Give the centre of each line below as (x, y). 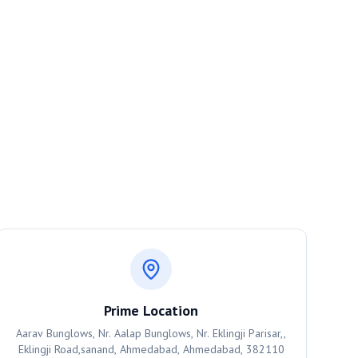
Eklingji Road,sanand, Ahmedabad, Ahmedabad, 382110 (151, 349)
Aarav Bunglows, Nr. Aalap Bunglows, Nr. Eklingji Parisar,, (151, 333)
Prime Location (151, 310)
